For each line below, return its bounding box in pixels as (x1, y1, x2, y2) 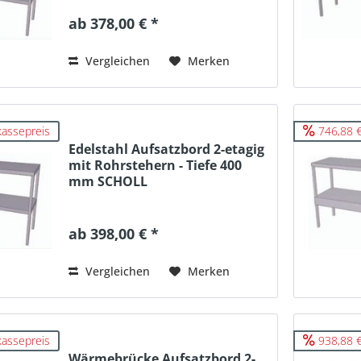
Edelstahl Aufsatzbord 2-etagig (68, 139, 265, 158)
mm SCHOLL (68, 172, 148, 190)
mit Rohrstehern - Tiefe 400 (68, 156, 243, 174)
